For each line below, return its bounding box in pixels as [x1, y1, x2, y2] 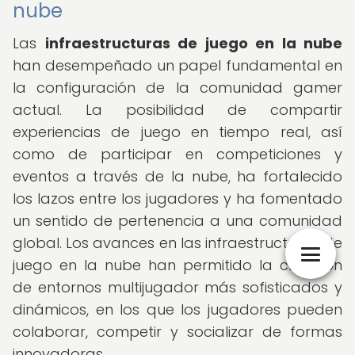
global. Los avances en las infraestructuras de [13, 233, 342, 253]
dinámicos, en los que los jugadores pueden [13, 300, 342, 319]
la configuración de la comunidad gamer [13, 78, 342, 97]
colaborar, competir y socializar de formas [13, 322, 342, 342]
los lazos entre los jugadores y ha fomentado [13, 189, 342, 208]
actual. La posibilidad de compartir [13, 100, 342, 120]
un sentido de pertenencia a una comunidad [13, 211, 342, 231]
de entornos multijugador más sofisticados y [13, 277, 342, 297]
